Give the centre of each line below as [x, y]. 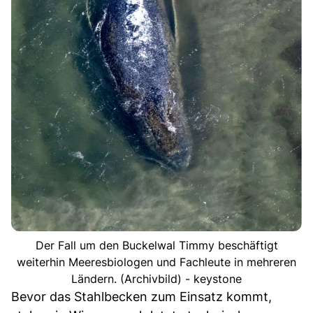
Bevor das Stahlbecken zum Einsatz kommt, [141, 297]
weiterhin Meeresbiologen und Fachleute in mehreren [156, 262]
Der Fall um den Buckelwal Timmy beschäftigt [156, 246]
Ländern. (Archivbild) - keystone [156, 279]
